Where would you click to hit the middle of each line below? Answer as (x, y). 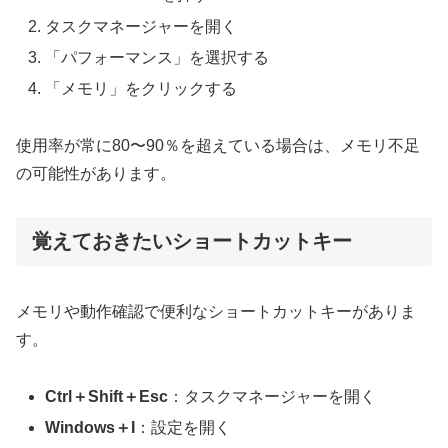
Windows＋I (90, 427)
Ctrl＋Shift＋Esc (107, 396)
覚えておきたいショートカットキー (192, 240)
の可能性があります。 (96, 173)
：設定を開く (183, 427)
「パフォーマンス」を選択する (157, 57)
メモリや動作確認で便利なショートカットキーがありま (216, 311)
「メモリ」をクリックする (141, 88)
